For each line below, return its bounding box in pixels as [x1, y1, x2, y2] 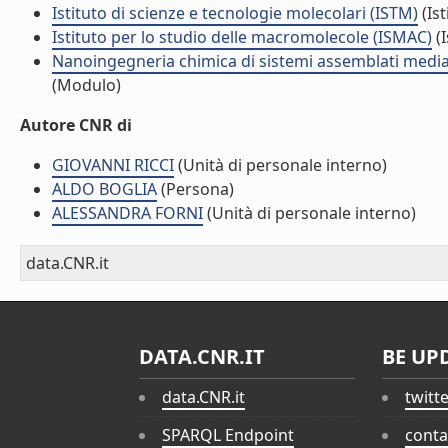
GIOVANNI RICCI [52, 154, 174, 176]
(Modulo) [52, 74, 121, 96]
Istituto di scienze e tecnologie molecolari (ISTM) [52, 2, 418, 24]
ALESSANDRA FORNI [52, 202, 203, 224]
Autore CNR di [20, 114, 132, 136]
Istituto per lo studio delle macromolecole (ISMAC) [52, 26, 432, 48]
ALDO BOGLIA [52, 178, 157, 200]
